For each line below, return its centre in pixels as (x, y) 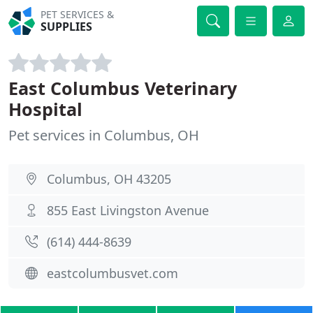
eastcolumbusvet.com (112, 273)
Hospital (45, 109)
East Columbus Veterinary (123, 88)
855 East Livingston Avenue (128, 210)
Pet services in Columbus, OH (104, 135)
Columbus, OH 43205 (109, 179)
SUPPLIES (67, 27)
